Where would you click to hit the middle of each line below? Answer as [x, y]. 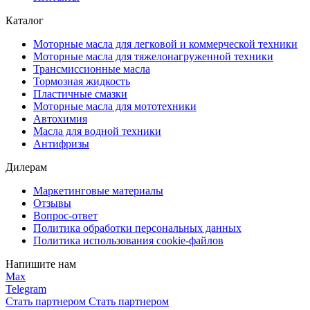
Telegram [26, 289]
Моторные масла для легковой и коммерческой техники [165, 44]
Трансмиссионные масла [92, 69]
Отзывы [52, 203]
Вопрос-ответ [65, 216]
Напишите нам [41, 264]
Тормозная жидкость [82, 82]
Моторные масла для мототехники [115, 107]
